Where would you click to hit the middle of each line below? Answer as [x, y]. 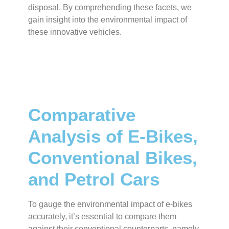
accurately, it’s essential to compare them [102, 217]
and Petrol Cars [94, 179]
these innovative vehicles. [75, 32]
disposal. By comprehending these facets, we [110, 7]
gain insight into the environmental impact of [108, 19]
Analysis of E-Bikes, [113, 136]
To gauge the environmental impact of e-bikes [110, 204]
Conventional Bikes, [113, 158]
